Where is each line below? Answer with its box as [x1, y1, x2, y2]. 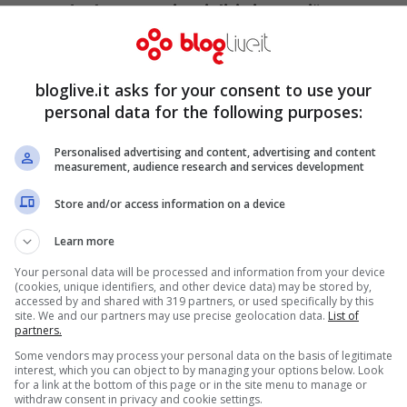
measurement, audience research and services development [55, 159, 364, 174]
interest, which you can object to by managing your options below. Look [15, 362, 383, 378]
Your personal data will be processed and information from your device [15, 264, 385, 280]
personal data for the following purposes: [45, 101, 362, 123]
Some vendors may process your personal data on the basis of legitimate [15, 348, 392, 363]
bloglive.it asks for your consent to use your [35, 79, 372, 101]
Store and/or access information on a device [55, 195, 285, 212]
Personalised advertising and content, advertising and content [55, 144, 376, 160]
